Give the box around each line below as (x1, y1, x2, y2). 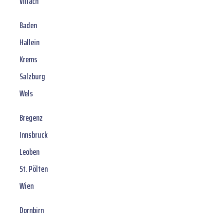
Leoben (19, 145, 39, 159)
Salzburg (19, 70, 45, 84)
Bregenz (19, 111, 43, 125)
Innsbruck (19, 128, 48, 142)
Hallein (19, 36, 39, 50)
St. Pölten (19, 162, 48, 176)
